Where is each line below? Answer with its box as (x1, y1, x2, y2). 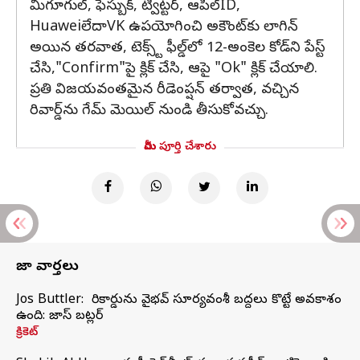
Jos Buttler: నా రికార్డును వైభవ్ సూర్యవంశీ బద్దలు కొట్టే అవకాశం (16, 292, 342, 309)
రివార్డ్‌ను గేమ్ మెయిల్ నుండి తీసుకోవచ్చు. (30, 101, 268, 121)
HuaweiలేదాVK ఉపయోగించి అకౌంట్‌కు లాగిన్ (30, 18, 298, 38)
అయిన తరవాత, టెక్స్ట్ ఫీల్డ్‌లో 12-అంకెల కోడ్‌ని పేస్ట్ (30, 39, 325, 59)
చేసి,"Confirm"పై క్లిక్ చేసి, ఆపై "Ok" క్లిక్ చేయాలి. (30, 59, 317, 80)
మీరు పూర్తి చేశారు (144, 140, 216, 155)
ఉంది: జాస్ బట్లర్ (16, 308, 103, 325)
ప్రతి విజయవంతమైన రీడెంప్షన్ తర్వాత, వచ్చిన (30, 80, 299, 100)
